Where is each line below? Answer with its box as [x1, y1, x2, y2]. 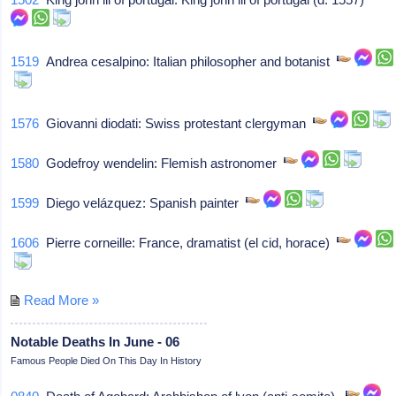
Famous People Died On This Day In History [11, 354, 202, 366]
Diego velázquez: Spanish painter [39, 194, 247, 210]
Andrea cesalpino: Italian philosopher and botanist [39, 53, 338, 69]
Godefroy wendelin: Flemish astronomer [39, 155, 285, 171]
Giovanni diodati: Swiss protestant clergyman [39, 115, 314, 131]
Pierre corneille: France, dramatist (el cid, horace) [39, 234, 338, 250]
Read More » [24, 292, 100, 308]
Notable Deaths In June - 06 [11, 333, 180, 349]
